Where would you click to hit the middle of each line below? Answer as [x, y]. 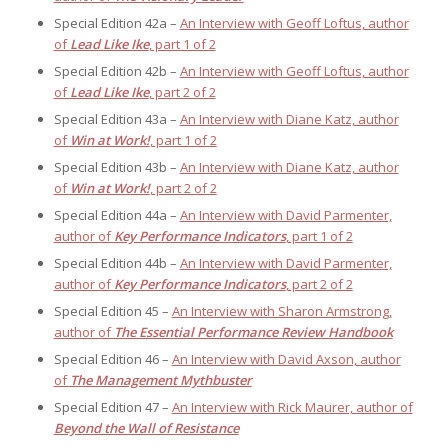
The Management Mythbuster [160, 380]
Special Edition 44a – [116, 215]
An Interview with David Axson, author [286, 359]
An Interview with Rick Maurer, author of [292, 407]
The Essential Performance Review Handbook [253, 332]
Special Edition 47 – [112, 407]
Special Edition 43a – [116, 119]
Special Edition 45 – [112, 311]
